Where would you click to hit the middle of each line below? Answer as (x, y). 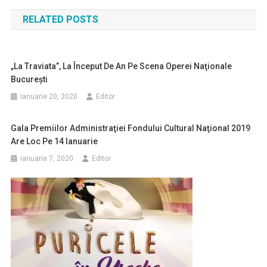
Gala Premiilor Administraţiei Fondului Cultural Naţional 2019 (131, 128)
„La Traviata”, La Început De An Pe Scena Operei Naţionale (122, 66)
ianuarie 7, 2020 (47, 159)
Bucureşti (30, 79)
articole (41, 28)
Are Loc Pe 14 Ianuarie (55, 141)
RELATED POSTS (60, 19)
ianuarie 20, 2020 (49, 97)
